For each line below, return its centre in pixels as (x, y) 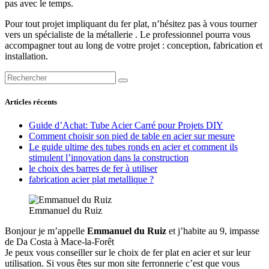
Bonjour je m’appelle (46, 231)
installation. (26, 56)
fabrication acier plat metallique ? (91, 180)
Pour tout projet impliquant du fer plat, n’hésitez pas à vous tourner (131, 23)
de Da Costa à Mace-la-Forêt (59, 242)
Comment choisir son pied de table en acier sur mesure (132, 136)
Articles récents (31, 102)
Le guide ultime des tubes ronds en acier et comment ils (133, 147)
